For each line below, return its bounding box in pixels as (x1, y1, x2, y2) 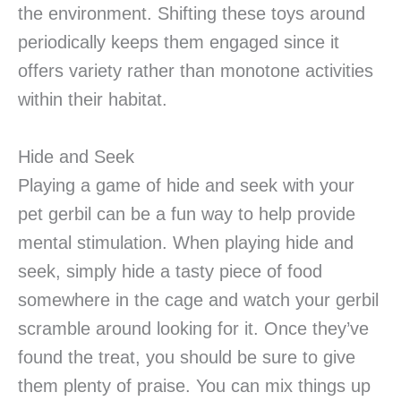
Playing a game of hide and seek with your (18, 175, 354, 196)
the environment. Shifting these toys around (18, 4, 365, 24)
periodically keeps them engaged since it (18, 32, 339, 53)
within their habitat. (18, 90, 167, 110)
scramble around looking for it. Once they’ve (18, 319, 369, 339)
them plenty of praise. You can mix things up (18, 376, 371, 397)
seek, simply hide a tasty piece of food (18, 261, 322, 282)
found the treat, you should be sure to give (18, 347, 355, 368)
